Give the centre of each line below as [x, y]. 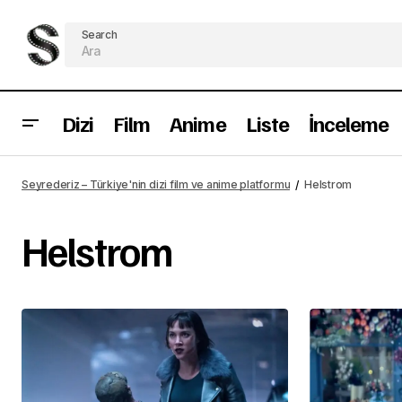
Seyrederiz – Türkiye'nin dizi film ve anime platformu [156, 184]
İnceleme [349, 123]
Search [99, 35]
